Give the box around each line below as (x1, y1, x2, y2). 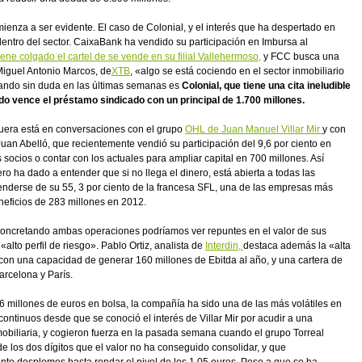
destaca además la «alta (243, 240, 351, 251)
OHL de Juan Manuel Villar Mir (185, 124, 322, 135)
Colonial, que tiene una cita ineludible (182, 80, 351, 91)
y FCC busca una (261, 51, 339, 62)
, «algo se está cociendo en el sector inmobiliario (130, 65, 344, 77)
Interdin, (205, 240, 243, 251)
